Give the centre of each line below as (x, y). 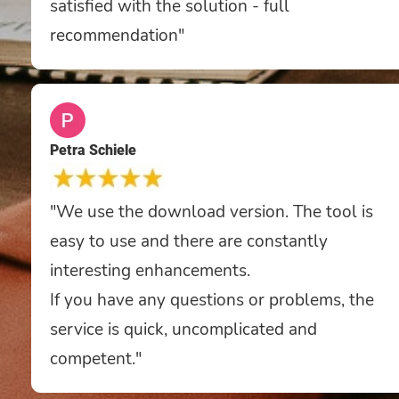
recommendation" (117, 35)
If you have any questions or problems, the (212, 300)
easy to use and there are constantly (189, 241)
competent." (96, 358)
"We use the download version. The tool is (212, 212)
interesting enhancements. (150, 270)
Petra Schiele (93, 150)
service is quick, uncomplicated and (183, 329)
